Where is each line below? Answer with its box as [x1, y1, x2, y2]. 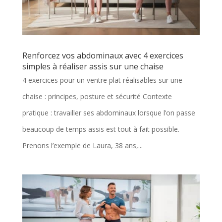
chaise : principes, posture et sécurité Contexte [22, 92, 172, 102]
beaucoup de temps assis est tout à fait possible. [22, 124, 179, 134]
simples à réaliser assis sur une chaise [22, 61, 164, 72]
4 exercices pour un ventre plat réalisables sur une [22, 75, 182, 85]
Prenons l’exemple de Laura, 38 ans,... [22, 141, 143, 151]
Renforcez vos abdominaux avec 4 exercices [22, 50, 183, 61]
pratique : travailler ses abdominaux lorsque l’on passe [22, 108, 195, 118]
